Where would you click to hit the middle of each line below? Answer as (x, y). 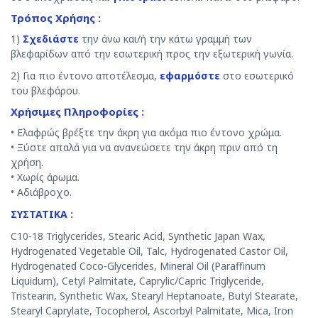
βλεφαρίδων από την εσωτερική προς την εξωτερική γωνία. (152, 54)
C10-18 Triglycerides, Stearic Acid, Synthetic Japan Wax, (138, 236)
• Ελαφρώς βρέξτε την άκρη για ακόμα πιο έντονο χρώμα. (146, 132)
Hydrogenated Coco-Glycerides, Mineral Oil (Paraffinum (138, 266)
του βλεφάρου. (45, 91)
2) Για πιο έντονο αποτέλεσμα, (85, 76)
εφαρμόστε (190, 76)
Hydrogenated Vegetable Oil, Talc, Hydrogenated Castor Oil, (149, 251)
